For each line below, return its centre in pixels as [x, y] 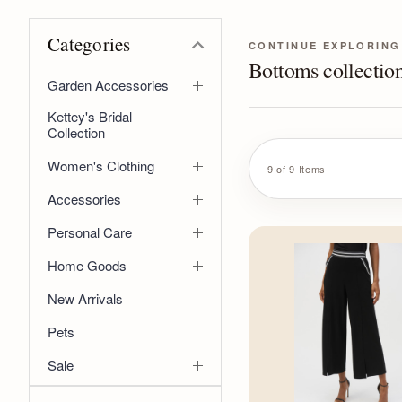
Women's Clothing [101, 165]
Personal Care [90, 232]
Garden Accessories [108, 84]
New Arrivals [85, 299]
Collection [76, 132]
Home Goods [87, 266]
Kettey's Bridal [90, 116]
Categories [89, 44]
